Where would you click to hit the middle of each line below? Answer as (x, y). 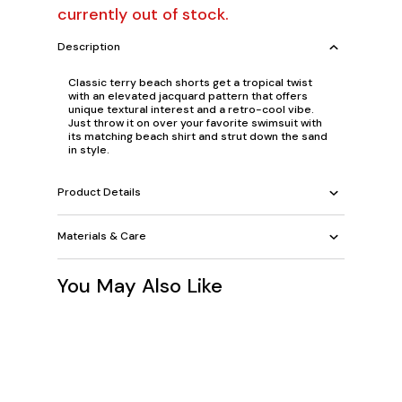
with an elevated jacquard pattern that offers (188, 96)
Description (89, 47)
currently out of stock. (143, 14)
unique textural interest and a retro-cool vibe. (191, 109)
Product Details (99, 192)
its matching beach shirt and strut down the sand (198, 136)
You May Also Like (140, 285)
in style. (89, 149)
